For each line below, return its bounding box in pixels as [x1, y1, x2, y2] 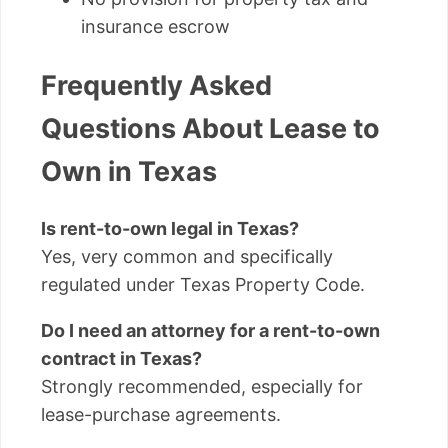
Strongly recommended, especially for [41, 376, 363, 398]
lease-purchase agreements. [41, 404, 281, 426]
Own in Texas [41, 154, 217, 188]
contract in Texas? [41, 348, 202, 370]
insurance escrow [81, 16, 230, 38]
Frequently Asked [41, 68, 272, 102]
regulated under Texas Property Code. [41, 274, 365, 296]
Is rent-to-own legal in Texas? [41, 218, 299, 240]
